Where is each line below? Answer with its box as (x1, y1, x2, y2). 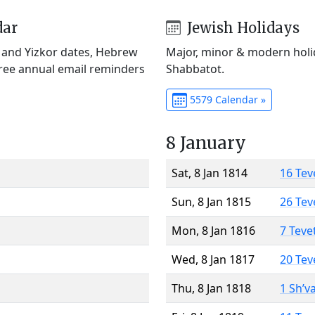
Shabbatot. (166, 60, 224, 77)
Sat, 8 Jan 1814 (172, 165, 247, 181)
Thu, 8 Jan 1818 (172, 280, 251, 296)
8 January (166, 131, 246, 154)
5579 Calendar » (186, 92, 266, 106)
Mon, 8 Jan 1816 (172, 222, 255, 238)
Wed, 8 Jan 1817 (172, 251, 255, 267)
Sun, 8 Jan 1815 (172, 193, 251, 210)
